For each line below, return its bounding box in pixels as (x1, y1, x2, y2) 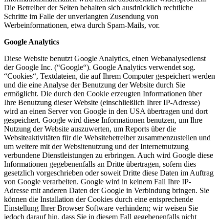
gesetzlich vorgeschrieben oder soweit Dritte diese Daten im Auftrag (4, 169, 214, 177)
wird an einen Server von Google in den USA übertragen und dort (4, 107, 208, 116)
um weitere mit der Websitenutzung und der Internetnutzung (4, 142, 189, 151)
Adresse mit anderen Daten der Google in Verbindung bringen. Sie (4, 186, 209, 195)
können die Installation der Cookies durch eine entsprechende (4, 195, 193, 204)
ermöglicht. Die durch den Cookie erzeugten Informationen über (4, 89, 202, 98)
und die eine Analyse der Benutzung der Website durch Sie (4, 81, 185, 89)
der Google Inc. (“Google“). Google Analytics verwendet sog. (4, 63, 196, 72)
